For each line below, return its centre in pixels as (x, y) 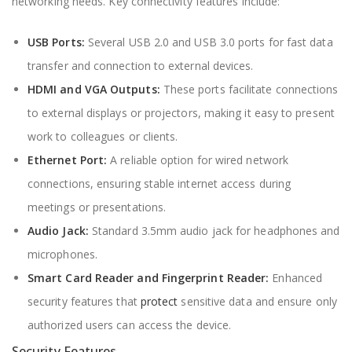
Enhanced (296, 278)
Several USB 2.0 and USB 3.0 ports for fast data (209, 42)
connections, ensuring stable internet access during (159, 183)
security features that (84, 301)
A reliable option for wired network (198, 160)
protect (159, 301)
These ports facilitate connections (249, 89)
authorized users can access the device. (130, 325)
